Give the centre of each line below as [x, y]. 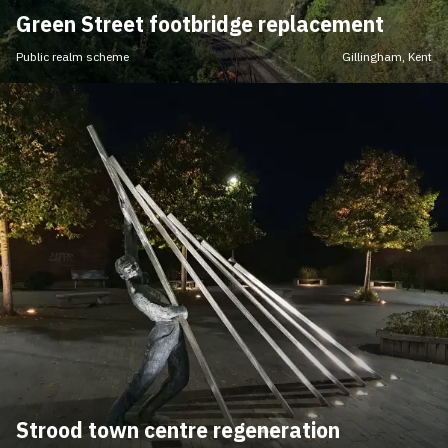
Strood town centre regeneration [178, 430]
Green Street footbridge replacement [200, 24]
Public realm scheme [72, 57]
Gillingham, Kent [387, 57]
